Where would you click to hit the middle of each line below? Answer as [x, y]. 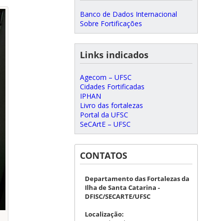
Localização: [104, 214]
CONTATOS [104, 155]
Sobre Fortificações [111, 23]
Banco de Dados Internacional [129, 14]
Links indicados [114, 55]
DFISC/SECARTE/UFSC [118, 196]
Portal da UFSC [104, 115]
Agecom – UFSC [106, 77]
